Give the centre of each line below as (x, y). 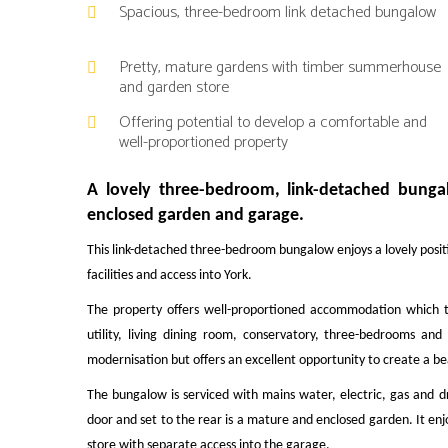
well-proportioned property (203, 142)
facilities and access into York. (169, 275)
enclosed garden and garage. (195, 215)
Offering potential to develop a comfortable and (273, 122)
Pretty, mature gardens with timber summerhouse (280, 67)
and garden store (174, 87)
